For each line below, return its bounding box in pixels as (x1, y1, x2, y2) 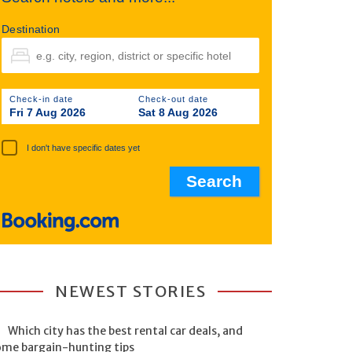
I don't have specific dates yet (27, 142, 141, 152)
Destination (2, 24, 60, 35)
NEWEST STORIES (55, 281, 206, 302)
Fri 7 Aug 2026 (9, 106, 86, 119)
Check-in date (9, 94, 73, 104)
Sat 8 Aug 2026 (138, 106, 218, 119)
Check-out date (138, 94, 208, 104)
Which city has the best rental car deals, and (8, 324, 243, 339)
